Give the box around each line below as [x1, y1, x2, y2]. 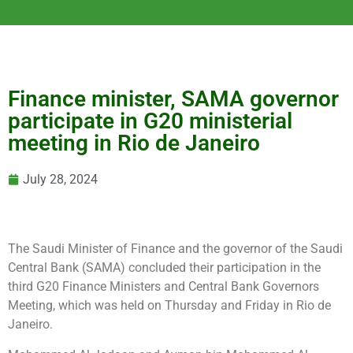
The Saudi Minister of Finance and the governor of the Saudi [8, 241, 343, 257]
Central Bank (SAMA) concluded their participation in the [8, 260, 321, 276]
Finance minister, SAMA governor [8, 86, 339, 113]
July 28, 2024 [23, 172, 98, 188]
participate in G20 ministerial [8, 108, 292, 135]
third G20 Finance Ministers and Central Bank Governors [8, 279, 319, 295]
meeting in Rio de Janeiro [8, 130, 260, 157]
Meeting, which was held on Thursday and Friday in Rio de [8, 298, 331, 314]
